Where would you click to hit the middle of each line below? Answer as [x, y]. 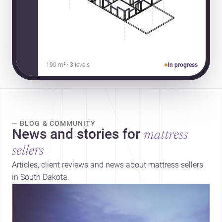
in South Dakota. [41, 177]
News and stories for [76, 134]
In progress [183, 65]
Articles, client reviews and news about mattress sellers [108, 165]
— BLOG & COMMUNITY [54, 123]
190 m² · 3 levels [68, 65]
